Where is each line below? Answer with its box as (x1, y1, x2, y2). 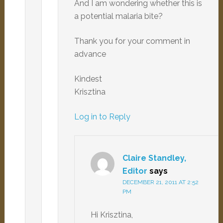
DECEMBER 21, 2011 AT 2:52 (122, 179, 199, 186)
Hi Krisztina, (90, 210, 133, 220)
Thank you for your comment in (74, 36, 190, 46)
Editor (122, 166, 147, 176)
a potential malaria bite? (74, 11, 163, 21)
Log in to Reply (74, 112, 130, 121)
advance (74, 49, 106, 59)
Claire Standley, (122, 153, 186, 163)
